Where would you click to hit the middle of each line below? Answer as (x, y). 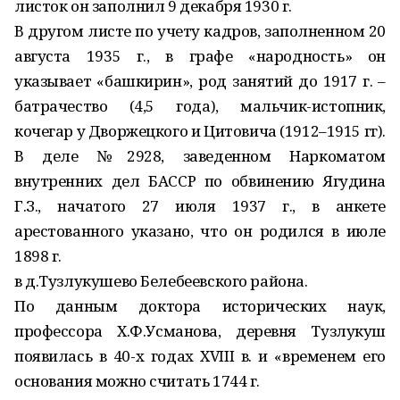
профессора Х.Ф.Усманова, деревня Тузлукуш (200, 331)
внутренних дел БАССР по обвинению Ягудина (200, 181)
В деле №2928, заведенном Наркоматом (200, 156)
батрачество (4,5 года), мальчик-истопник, (200, 106)
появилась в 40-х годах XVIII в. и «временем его (200, 356)
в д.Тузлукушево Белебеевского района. (161, 281)
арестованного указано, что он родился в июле (200, 231)
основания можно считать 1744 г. (137, 381)
